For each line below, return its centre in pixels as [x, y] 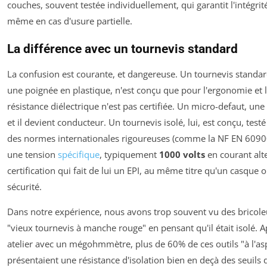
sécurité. [24, 187]
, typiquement [129, 155]
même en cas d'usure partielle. [70, 21]
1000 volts [182, 155]
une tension [32, 155]
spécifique [79, 155]
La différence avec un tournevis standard [122, 49]
